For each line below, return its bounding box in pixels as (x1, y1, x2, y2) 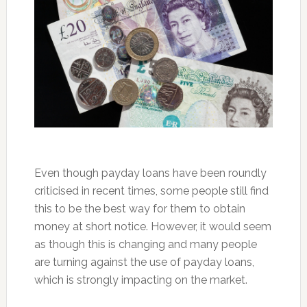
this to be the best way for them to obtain (34, 202, 245, 216)
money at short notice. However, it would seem (34, 220, 271, 234)
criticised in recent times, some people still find (34, 184, 269, 198)
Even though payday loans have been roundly (34, 167, 267, 180)
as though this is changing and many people (34, 238, 257, 251)
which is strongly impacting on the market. (34, 273, 247, 287)
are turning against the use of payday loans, (34, 256, 254, 269)
